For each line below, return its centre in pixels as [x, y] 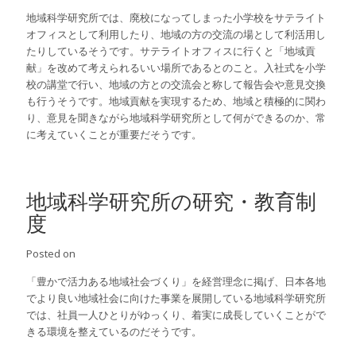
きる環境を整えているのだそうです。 [114, 332]
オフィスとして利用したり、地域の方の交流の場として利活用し [176, 35]
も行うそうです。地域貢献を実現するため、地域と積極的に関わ [176, 101]
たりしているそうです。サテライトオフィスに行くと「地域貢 [171, 51]
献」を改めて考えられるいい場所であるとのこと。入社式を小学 [176, 68]
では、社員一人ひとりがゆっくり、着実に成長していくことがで [176, 315]
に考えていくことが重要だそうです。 [114, 135]
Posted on [51, 254]
